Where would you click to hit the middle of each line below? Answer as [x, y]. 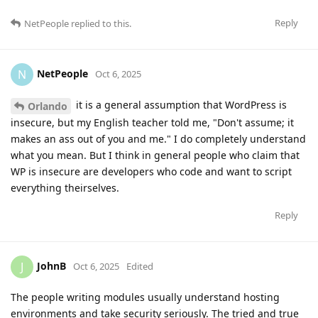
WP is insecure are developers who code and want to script [151, 171]
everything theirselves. [65, 187]
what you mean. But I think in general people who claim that [155, 155]
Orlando [48, 106]
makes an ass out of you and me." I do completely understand [158, 138]
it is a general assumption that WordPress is [180, 104]
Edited [140, 266]
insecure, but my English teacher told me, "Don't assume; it [152, 122]
